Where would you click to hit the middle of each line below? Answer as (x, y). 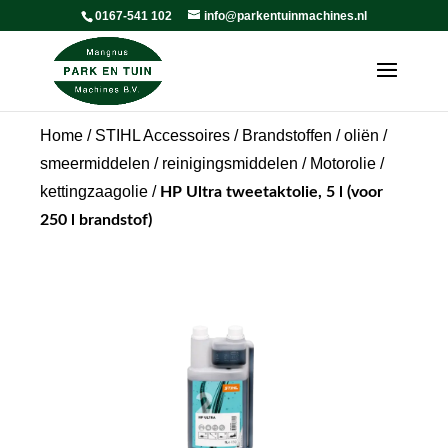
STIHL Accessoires (162, 135)
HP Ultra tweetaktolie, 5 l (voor (271, 192)
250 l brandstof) (96, 220)
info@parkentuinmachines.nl (285, 16)
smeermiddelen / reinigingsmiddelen (169, 163)
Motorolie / (347, 163)
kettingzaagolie (94, 191)
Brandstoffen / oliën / (314, 135)
